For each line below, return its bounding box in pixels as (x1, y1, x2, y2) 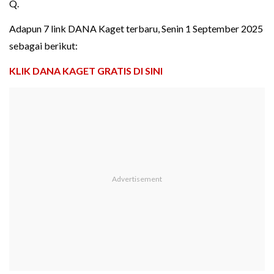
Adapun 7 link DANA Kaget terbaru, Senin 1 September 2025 (9, 23, 263, 35)
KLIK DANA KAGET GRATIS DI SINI (9, 65, 163, 77)
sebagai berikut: (9, 40, 78, 52)
